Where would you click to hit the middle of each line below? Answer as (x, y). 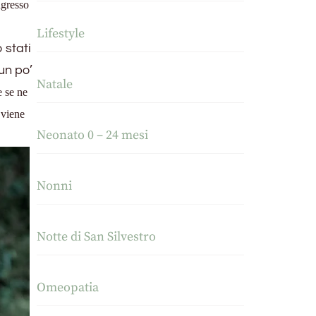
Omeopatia (68, 288)
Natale (55, 85)
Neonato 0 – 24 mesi (93, 135)
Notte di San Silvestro (97, 237)
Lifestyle (61, 34)
